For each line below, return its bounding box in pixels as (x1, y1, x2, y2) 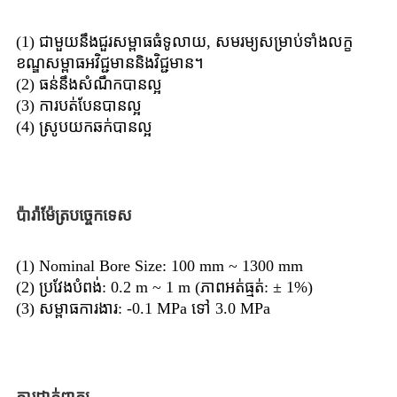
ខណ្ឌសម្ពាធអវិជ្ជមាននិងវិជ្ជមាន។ (16, 54, 204, 73)
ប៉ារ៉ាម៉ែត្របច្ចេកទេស (16, 206, 132, 225)
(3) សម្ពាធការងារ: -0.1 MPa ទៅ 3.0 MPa (16, 300, 270, 318)
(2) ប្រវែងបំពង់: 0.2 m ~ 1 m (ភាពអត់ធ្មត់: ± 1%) (16, 278, 313, 297)
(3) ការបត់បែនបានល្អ (16, 97, 142, 115)
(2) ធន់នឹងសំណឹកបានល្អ (16, 75, 162, 94)
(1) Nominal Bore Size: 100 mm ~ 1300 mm (16, 257, 303, 276)
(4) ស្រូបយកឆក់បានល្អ (16, 118, 152, 136)
